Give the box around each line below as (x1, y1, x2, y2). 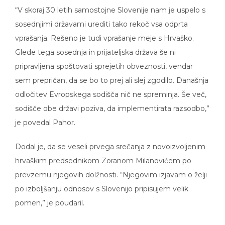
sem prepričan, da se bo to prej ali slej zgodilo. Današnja (15, 69, 208, 78)
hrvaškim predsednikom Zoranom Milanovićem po (15, 149, 191, 159)
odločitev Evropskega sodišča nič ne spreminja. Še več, (15, 83, 206, 92)
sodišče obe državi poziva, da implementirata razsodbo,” (15, 97, 209, 106)
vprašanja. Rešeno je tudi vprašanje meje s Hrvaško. (15, 27, 194, 36)
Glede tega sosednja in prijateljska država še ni (15, 41, 176, 50)
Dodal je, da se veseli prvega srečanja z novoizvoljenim (15, 135, 205, 145)
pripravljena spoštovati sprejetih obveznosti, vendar (15, 55, 193, 64)
